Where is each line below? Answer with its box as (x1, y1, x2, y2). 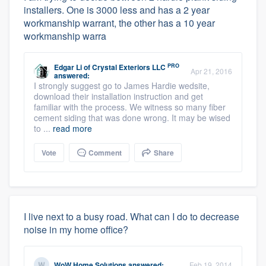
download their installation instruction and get (34, 90, 203, 102)
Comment (87, 147, 122, 158)
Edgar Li (54, 62, 82, 72)
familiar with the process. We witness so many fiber (34, 101, 226, 113)
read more (53, 122, 92, 134)
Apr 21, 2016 (191, 66, 232, 76)
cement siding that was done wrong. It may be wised (34, 112, 230, 123)
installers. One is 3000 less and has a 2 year (24, 3, 210, 17)
